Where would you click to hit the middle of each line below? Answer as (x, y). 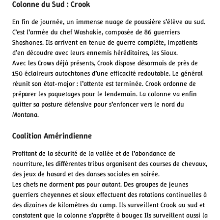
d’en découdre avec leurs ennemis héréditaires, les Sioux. (95, 52)
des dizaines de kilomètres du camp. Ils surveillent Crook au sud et (109, 205)
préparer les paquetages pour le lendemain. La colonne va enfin (105, 94)
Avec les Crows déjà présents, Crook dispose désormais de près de (105, 63)
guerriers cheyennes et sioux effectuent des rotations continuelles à (110, 194)
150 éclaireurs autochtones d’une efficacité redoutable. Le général (108, 73)
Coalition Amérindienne (52, 135)
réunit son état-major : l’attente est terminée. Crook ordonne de (104, 83)
